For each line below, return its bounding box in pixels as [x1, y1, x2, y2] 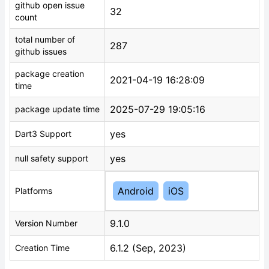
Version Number [15, 218, 77, 228]
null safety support [15, 153, 88, 163]
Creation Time [15, 243, 70, 253]
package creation [15, 68, 84, 79]
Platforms [15, 186, 52, 196]
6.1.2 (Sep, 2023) [110, 242, 186, 254]
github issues [15, 46, 67, 56]
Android [118, 185, 154, 197]
